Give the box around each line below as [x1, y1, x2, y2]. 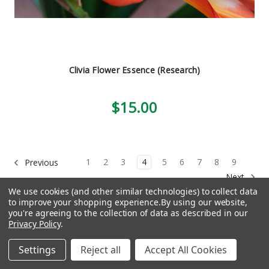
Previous [22, 156, 58, 168]
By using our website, [161, 196, 248, 208]
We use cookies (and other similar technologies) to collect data [8, 186, 258, 197]
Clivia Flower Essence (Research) [68, 64, 201, 76]
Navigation [13, 235, 64, 249]
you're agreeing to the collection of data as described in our [8, 207, 248, 219]
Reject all [80, 243, 121, 256]
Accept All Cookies [145, 243, 227, 256]
